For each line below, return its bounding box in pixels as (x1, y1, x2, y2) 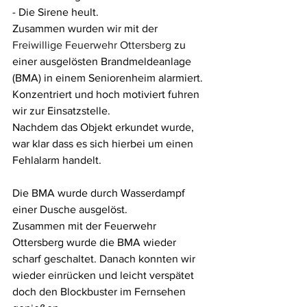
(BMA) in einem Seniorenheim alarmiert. (12, 72, 206, 84)
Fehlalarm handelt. (12, 154, 104, 166)
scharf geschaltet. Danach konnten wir (12, 253, 198, 265)
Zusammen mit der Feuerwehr (12, 220, 159, 232)
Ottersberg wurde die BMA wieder (12, 236, 179, 248)
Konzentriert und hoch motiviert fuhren (12, 88, 202, 100)
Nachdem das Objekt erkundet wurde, (12, 121, 197, 133)
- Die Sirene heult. (12, 6, 99, 18)
